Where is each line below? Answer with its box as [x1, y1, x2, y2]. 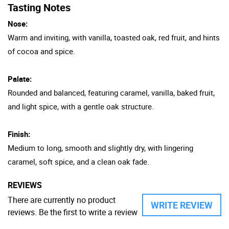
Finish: [8, 128, 30, 139]
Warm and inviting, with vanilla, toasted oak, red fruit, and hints [8, 32, 220, 42]
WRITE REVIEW [151, 198, 213, 211]
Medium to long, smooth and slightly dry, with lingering [8, 142, 193, 153]
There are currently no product [8, 194, 116, 205]
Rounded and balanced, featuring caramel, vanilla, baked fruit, [8, 87, 215, 98]
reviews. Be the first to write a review [8, 206, 138, 218]
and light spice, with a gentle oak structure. [8, 101, 154, 111]
